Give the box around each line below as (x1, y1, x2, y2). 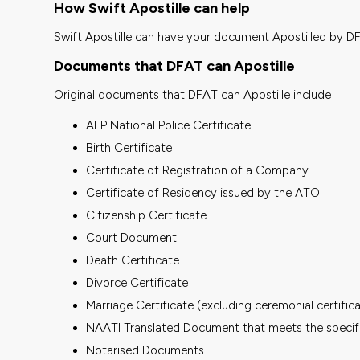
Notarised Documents (86, 342, 205, 358)
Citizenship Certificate (86, 207, 207, 223)
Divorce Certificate (86, 275, 189, 290)
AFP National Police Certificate (86, 117, 252, 133)
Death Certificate (86, 252, 180, 268)
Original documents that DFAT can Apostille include (54, 87, 332, 102)
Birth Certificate (86, 140, 173, 155)
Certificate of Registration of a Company (86, 162, 309, 178)
